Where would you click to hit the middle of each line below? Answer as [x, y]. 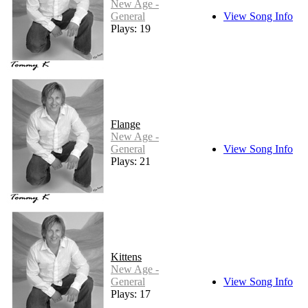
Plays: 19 [131, 28]
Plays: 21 [131, 161]
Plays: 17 [131, 294]
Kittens [126, 256]
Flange [125, 124]
